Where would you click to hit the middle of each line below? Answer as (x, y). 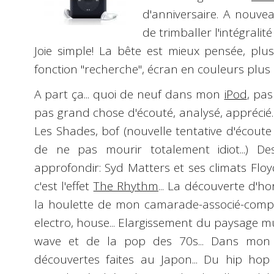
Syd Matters (137, 167)
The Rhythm (126, 186)
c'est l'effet (64, 186)
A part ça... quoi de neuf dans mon (129, 94)
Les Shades (65, 131)
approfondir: (70, 167)
